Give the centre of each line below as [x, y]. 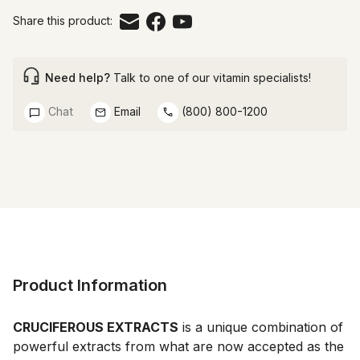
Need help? [78, 77]
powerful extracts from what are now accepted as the [178, 346]
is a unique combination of [261, 327]
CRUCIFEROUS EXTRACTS [96, 327]
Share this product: [63, 20]
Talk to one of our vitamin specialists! [211, 77]
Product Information [90, 285]
